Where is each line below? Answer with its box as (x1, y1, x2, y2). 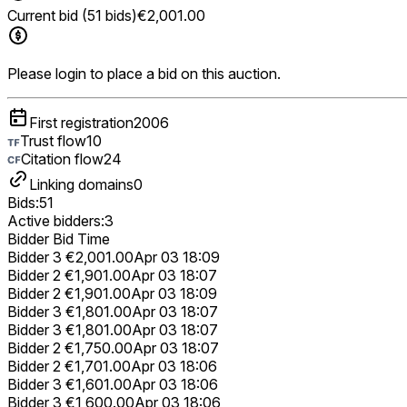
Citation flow (21, 149, 104, 168)
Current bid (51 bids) (7, 5, 137, 25)
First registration (29, 113, 134, 132)
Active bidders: (7, 211, 104, 230)
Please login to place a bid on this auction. (7, 64, 281, 83)
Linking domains (29, 174, 134, 194)
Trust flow (20, 131, 86, 150)
